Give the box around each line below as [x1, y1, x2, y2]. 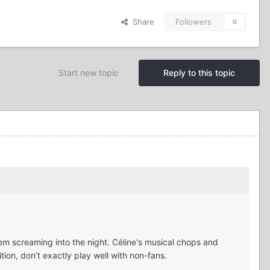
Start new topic [58, 67, 119, 78]
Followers [175, 17, 212, 27]
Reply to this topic [163, 67, 235, 78]
